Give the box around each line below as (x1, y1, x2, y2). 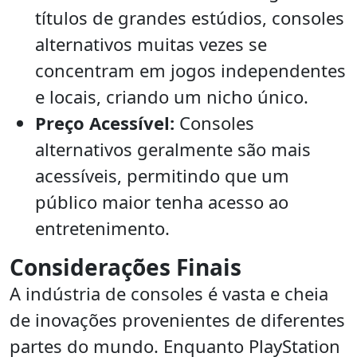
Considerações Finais (10, 252, 241, 283)
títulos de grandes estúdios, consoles (35, 6, 344, 30)
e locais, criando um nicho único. (35, 84, 308, 109)
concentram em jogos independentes (35, 58, 346, 83)
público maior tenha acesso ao (35, 190, 288, 214)
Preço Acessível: (35, 111, 175, 135)
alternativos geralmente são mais (35, 137, 311, 162)
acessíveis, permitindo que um (35, 163, 289, 188)
